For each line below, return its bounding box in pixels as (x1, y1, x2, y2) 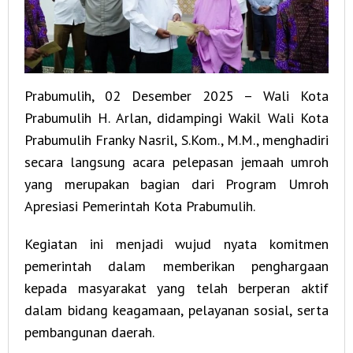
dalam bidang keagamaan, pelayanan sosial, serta (24, 301, 329, 320)
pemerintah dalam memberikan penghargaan (24, 257, 329, 276)
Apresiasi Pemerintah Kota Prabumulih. (24, 197, 255, 216)
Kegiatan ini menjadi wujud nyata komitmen (24, 235, 329, 254)
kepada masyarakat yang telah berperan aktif (24, 279, 329, 298)
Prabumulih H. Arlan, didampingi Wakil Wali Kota (24, 109, 329, 128)
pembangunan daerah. (24, 323, 154, 342)
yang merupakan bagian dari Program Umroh (24, 175, 329, 194)
